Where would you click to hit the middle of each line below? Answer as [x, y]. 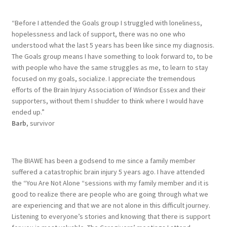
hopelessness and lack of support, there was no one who [98, 34]
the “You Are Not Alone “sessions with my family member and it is [110, 183]
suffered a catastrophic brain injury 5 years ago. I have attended [108, 172]
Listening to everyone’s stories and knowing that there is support [111, 216]
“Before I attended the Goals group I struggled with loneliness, [107, 23]
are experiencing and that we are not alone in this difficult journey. [111, 205]
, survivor [40, 123]
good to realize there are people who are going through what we [110, 194]
